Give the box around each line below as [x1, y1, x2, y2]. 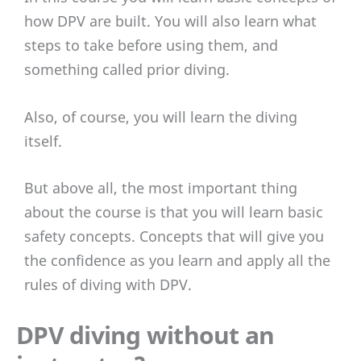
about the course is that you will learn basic [24, 202, 323, 222]
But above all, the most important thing [24, 178, 297, 198]
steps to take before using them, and [24, 35, 278, 55]
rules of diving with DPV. [24, 275, 192, 295]
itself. [24, 131, 62, 151]
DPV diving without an [16, 318, 275, 352]
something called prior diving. [24, 59, 230, 79]
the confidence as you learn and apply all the [24, 251, 330, 271]
